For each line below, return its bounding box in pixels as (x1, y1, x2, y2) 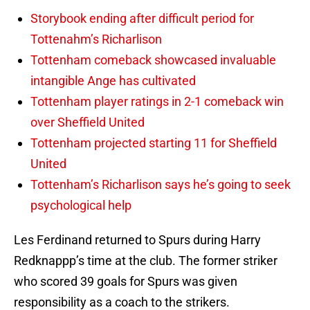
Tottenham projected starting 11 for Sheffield (30, 136, 277, 151)
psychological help (30, 198, 131, 213)
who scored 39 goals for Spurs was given (14, 274, 237, 289)
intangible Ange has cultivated (30, 73, 196, 89)
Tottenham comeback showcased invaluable (30, 53, 276, 68)
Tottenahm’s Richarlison (30, 32, 162, 47)
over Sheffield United (30, 115, 145, 130)
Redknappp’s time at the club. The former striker (14, 253, 277, 268)
